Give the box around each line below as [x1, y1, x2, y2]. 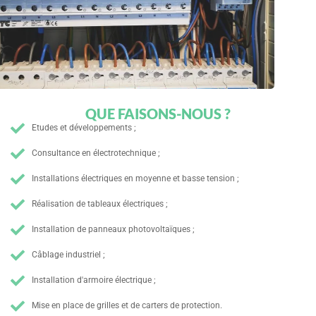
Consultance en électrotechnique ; [32, 148, 160, 158]
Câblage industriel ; [32, 250, 105, 260]
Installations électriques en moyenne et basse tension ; [32, 174, 239, 183]
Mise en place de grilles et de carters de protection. [32, 300, 222, 310]
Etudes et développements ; [32, 123, 136, 133]
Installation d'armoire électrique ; [32, 275, 156, 285]
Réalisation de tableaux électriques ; [32, 199, 168, 209]
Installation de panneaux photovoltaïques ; [32, 224, 195, 234]
